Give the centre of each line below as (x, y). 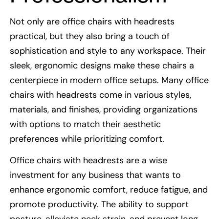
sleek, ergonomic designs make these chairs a (102, 65)
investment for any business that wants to (95, 175)
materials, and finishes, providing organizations (104, 109)
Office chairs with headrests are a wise (88, 161)
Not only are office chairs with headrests (92, 21)
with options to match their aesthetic (85, 124)
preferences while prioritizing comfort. (87, 139)
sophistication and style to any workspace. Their (108, 51)
